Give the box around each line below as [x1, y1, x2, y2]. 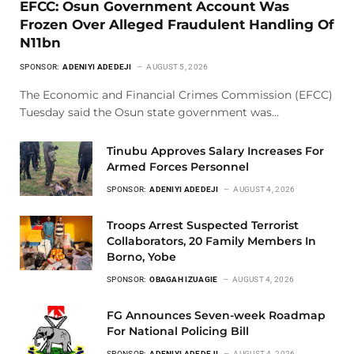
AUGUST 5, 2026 [146, 62, 209, 72]
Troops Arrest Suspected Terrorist [107, 218, 299, 233]
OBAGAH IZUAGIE [149, 275, 220, 284]
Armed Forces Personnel [107, 160, 249, 175]
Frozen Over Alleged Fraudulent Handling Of [20, 17, 334, 33]
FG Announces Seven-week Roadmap [107, 308, 326, 323]
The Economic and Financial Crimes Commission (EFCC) [20, 88, 333, 103]
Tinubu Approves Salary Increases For [107, 144, 324, 159]
